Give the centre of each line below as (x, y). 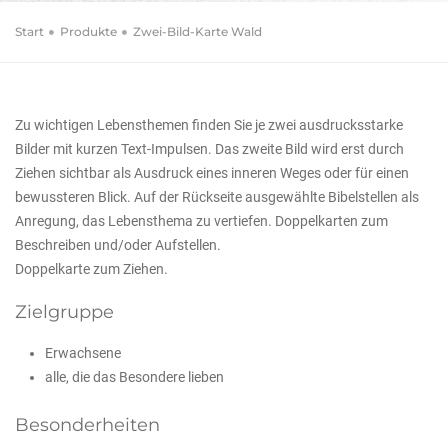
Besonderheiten (87, 425)
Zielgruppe (64, 312)
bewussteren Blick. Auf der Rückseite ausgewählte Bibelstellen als (217, 197)
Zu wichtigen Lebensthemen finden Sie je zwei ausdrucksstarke (209, 125)
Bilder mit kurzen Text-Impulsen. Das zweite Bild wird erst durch (209, 149)
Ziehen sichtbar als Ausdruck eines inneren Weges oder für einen (212, 173)
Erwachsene (83, 353)
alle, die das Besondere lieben (134, 377)
